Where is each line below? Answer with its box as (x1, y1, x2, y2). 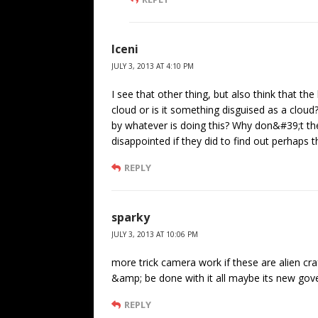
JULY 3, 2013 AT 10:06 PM (111, 229, 198, 239)
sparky (111, 209, 150, 225)
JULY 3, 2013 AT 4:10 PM (111, 60, 194, 71)
